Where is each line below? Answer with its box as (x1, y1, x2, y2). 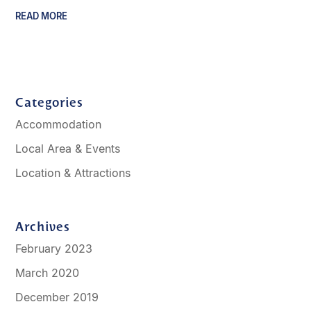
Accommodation (15, 117, 102, 132)
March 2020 (15, 266, 80, 280)
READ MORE (15, 10, 68, 22)
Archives (15, 218, 71, 235)
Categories (15, 94, 84, 110)
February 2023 (15, 242, 93, 256)
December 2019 (15, 290, 99, 305)
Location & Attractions (15, 166, 131, 180)
